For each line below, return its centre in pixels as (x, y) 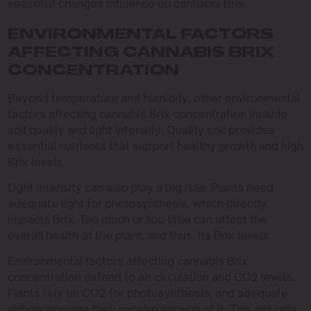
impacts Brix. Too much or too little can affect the (137, 219)
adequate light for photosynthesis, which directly (137, 203)
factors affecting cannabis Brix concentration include (147, 114)
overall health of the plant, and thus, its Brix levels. (139, 235)
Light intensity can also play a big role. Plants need (140, 187)
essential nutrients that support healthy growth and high (155, 145)
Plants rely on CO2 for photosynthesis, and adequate (148, 293)
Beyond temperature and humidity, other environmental (153, 98)
